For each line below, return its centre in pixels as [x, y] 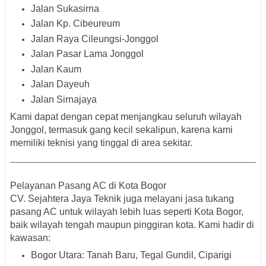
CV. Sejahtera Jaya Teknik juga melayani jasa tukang [122, 198]
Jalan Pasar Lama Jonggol [87, 54]
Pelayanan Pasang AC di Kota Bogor [88, 185]
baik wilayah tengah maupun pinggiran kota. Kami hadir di [132, 224]
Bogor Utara [56, 255]
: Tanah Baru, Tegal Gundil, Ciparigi [157, 255]
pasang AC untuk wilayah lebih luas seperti [102, 211]
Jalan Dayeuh [60, 84]
